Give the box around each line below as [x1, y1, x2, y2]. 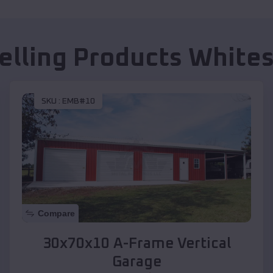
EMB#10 [62, 97, 95, 106]
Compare [38, 208, 75, 218]
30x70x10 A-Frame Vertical [42, 236, 231, 251]
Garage [112, 254, 161, 269]
